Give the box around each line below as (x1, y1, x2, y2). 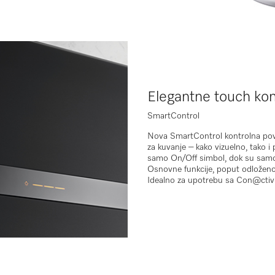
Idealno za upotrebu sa (147, 176, 236, 185)
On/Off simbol (171, 154, 225, 163)
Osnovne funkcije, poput (147, 165, 242, 174)
